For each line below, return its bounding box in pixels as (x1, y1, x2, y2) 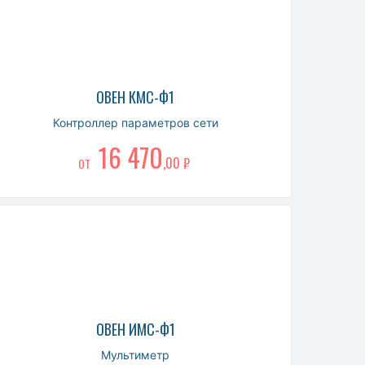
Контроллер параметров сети (52, 115, 218, 130)
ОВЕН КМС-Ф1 (96, 86, 175, 108)
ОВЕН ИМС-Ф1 (95, 318, 175, 340)
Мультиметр (101, 347, 170, 362)
